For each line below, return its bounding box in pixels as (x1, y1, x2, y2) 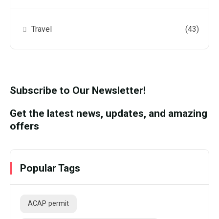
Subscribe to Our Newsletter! (10, 84, 146, 96)
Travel (31, 24, 52, 34)
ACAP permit (28, 199, 69, 208)
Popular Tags (20, 162, 80, 175)
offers (10, 119, 39, 132)
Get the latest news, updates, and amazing (10, 107, 207, 119)
